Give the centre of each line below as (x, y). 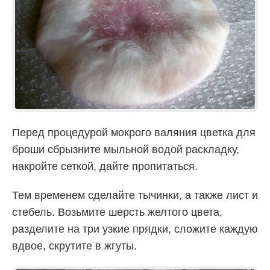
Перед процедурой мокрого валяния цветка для (134, 132)
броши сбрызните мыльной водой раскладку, (126, 149)
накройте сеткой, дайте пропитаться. (105, 166)
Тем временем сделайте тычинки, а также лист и (135, 195)
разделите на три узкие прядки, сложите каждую (135, 229)
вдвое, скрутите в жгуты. (74, 246)
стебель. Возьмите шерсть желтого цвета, (117, 212)
